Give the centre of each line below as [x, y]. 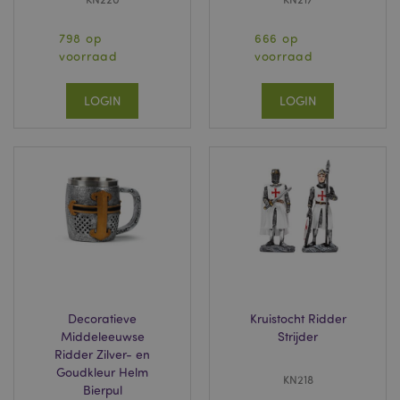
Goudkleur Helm [102, 372]
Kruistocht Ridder [298, 318]
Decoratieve [102, 318]
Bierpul [102, 390]
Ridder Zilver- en [102, 354]
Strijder [298, 336]
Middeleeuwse [102, 336]
